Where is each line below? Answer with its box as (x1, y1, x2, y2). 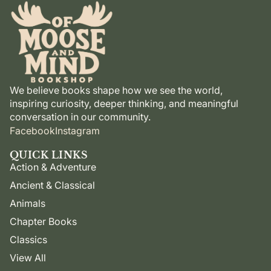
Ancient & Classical (10, 178, 95, 191)
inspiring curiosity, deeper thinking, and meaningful (10, 97, 238, 109)
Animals (10, 197, 45, 209)
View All (10, 251, 46, 264)
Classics (10, 233, 47, 246)
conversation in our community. (10, 110, 151, 123)
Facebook (10, 124, 55, 137)
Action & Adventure (10, 160, 96, 173)
